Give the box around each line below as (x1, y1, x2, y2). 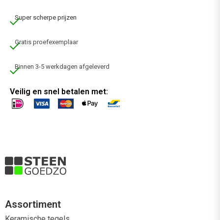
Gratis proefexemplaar (15, 38, 78, 46)
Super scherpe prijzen (15, 14, 77, 22)
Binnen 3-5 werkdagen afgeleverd (15, 63, 110, 71)
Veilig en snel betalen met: (10, 87, 108, 97)
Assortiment (5, 198, 61, 210)
